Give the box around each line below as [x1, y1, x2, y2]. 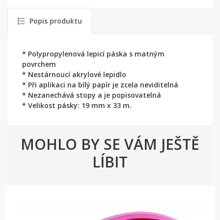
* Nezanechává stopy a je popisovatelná [22, 90, 161, 100]
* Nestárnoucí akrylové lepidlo [22, 70, 126, 79]
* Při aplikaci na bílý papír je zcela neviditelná [22, 80, 178, 89]
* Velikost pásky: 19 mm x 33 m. [22, 101, 132, 110]
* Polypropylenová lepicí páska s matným [22, 49, 165, 58]
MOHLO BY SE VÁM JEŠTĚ [21, 134, 199, 154]
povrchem [22, 59, 56, 69]
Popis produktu [29, 16, 82, 26]
